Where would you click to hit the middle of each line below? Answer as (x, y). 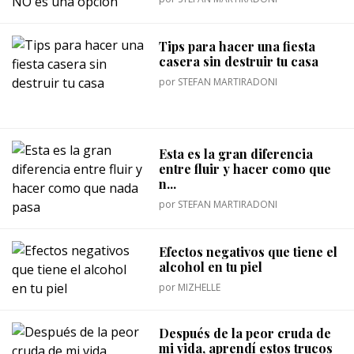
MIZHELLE (200, 288)
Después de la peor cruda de (245, 333)
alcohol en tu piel (211, 267)
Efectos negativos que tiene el (249, 252)
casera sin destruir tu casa (239, 62)
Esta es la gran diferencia (236, 153)
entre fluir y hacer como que (245, 168)
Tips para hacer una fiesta (237, 47)
